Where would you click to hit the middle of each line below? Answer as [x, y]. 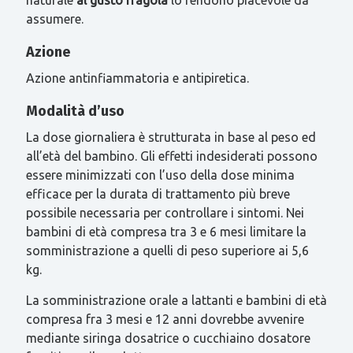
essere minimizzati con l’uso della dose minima [160, 175]
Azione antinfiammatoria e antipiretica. [137, 78]
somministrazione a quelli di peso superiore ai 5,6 [167, 250]
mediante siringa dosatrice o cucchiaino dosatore [168, 338]
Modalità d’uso [75, 111]
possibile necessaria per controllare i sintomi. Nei [165, 212]
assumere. [54, 19]
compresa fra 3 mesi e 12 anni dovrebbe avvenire [165, 319]
